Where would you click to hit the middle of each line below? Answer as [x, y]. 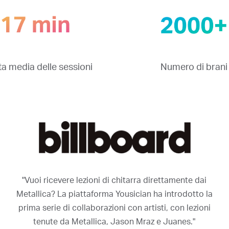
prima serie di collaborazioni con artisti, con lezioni [114, 208]
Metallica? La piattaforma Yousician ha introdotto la [114, 194]
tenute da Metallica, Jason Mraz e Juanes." [114, 222]
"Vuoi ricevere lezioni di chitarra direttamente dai [114, 180]
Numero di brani [194, 67]
